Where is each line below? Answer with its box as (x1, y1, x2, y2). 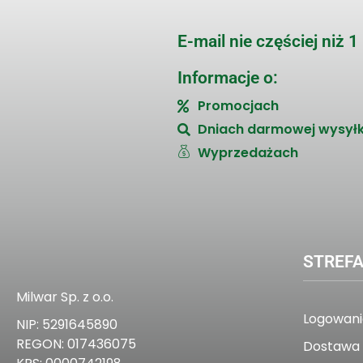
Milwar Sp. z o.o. (16, 288, 113, 307)
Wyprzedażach (197, 143, 298, 163)
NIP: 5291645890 (16, 315, 117, 335)
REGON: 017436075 (16, 335, 136, 354)
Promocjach (197, 96, 279, 116)
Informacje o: (177, 68, 278, 88)
